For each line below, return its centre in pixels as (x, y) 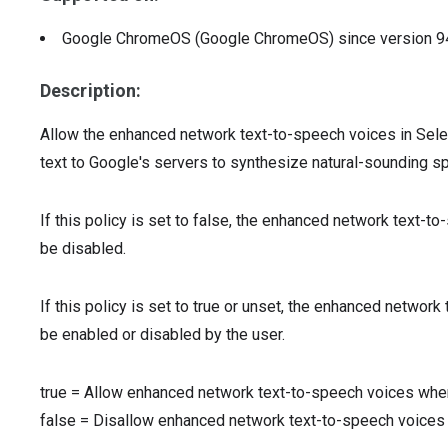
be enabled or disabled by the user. (162, 334)
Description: (91, 90)
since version (387, 38)
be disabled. (83, 248)
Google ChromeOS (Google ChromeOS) (200, 38)
